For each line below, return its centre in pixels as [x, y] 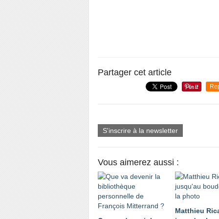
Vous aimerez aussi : [138, 162]
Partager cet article [135, 72]
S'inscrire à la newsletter [140, 131]
